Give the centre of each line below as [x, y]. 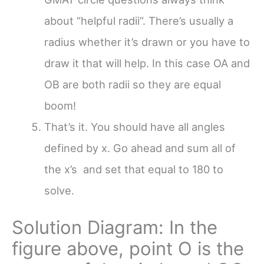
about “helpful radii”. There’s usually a [138, 20]
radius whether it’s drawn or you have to [147, 42]
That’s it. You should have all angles [134, 126]
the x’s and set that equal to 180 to [133, 169]
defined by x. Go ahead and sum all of [140, 148]
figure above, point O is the [128, 249]
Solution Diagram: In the [115, 227]
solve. [59, 190]
